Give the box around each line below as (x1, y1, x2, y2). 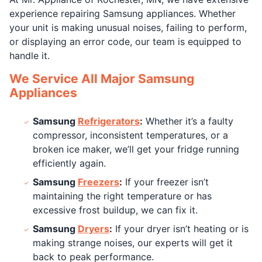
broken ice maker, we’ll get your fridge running (33, 143, 239, 155)
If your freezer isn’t (122, 176, 209, 188)
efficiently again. (33, 157, 106, 169)
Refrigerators (78, 115, 140, 127)
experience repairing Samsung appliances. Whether (9, 8, 236, 19)
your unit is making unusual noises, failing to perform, (9, 22, 247, 33)
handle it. (9, 50, 50, 61)
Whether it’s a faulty (143, 115, 233, 127)
